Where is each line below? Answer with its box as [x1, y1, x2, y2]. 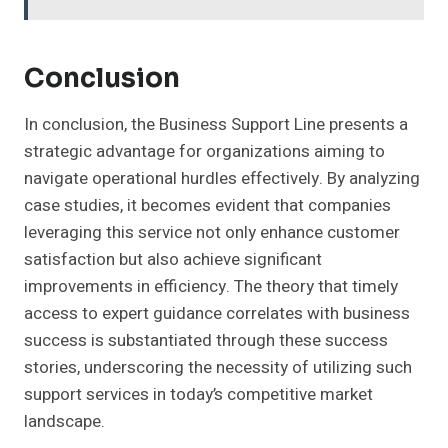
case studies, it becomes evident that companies [24, 193, 391, 219]
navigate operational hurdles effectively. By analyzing [24, 166, 420, 192]
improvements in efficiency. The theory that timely [24, 274, 398, 300]
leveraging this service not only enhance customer [24, 220, 400, 246]
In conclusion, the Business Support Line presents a [24, 112, 408, 138]
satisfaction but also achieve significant [24, 247, 322, 273]
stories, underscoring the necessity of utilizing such [24, 355, 412, 381]
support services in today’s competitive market [24, 382, 373, 408]
